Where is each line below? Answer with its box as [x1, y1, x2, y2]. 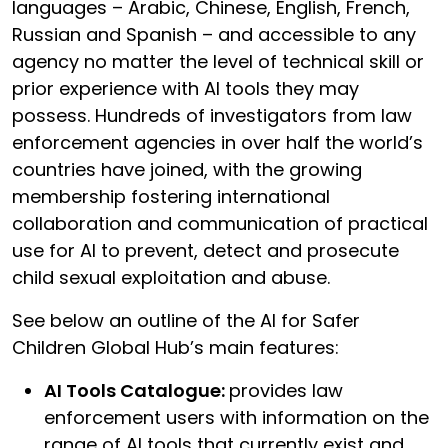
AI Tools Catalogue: [44, 377, 229, 403]
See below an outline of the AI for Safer [12, 307, 360, 333]
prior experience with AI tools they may [12, 75, 359, 101]
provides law [229, 377, 343, 403]
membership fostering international [12, 183, 330, 209]
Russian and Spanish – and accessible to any [12, 21, 416, 47]
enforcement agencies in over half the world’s [12, 129, 423, 155]
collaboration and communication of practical [12, 210, 428, 236]
